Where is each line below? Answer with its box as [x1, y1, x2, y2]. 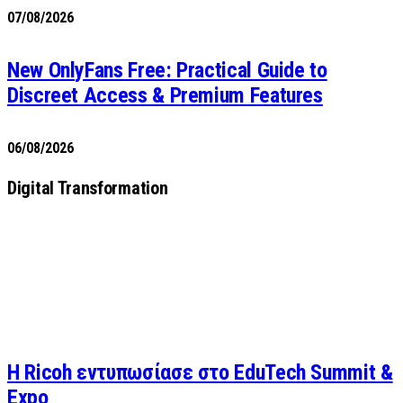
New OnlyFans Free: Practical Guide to [7, 58, 327, 83]
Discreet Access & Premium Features [7, 83, 323, 108]
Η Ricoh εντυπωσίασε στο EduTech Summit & [7, 359, 393, 385]
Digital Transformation [7, 176, 168, 199]
